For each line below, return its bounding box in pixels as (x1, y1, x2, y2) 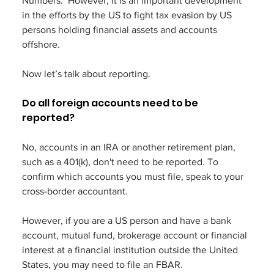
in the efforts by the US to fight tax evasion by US (21, 10, 234, 21)
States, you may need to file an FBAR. (21, 259, 185, 270)
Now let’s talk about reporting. (21, 68, 153, 80)
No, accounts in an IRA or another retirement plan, (21, 142, 238, 153)
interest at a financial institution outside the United (21, 245, 240, 256)
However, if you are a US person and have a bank (21, 215, 234, 226)
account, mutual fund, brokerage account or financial (21, 230, 250, 241)
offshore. (21, 39, 62, 50)
